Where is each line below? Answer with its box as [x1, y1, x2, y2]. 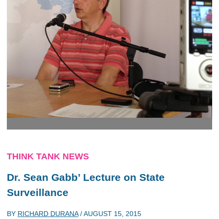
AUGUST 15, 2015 [84, 209, 141, 218]
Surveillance [7, 187, 68, 198]
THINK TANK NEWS [7, 152, 89, 161]
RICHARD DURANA [18, 209, 78, 218]
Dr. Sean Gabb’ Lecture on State [7, 172, 165, 183]
